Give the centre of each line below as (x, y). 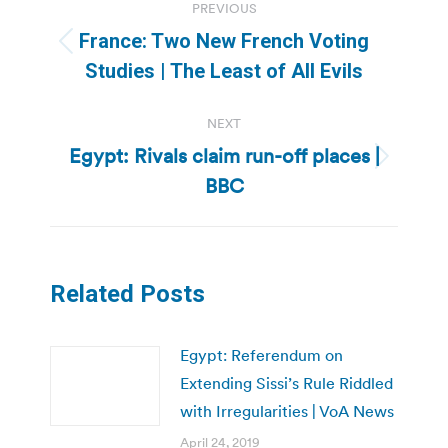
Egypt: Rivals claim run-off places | (224, 155)
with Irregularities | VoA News (287, 410)
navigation (130, 34)
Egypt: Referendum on (261, 354)
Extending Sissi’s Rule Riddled (286, 382)
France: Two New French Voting (224, 40)
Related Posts (127, 293)
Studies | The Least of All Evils (224, 70)
